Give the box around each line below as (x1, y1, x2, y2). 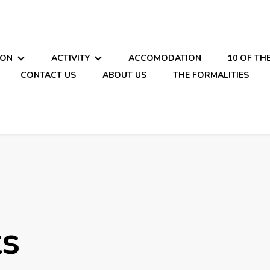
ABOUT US (102, 69, 147, 81)
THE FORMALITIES (173, 69, 250, 81)
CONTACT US (20, 69, 77, 81)
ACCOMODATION (128, 52, 201, 64)
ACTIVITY (51, 52, 90, 64)
